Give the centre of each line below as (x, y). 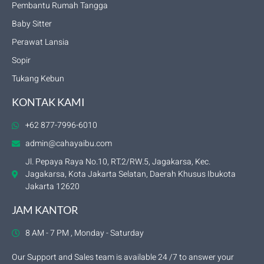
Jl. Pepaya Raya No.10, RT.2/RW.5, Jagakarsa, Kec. (118, 162)
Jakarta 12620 (52, 187)
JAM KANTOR (45, 210)
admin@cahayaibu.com (68, 144)
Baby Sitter (32, 24)
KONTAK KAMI (48, 102)
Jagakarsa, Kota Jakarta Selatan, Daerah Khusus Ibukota (130, 174)
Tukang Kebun (38, 79)
